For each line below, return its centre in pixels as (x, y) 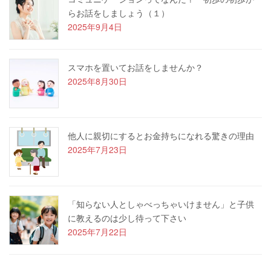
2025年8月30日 (97, 81)
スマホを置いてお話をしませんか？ (135, 67)
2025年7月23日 (97, 149)
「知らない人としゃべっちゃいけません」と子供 (161, 204)
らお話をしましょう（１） (119, 12)
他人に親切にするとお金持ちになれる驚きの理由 (161, 135)
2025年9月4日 (95, 26)
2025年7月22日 (97, 231)
